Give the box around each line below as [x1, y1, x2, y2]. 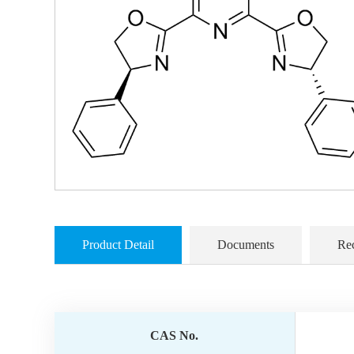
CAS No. [150, 329, 199, 342]
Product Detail [81, 238, 154, 251]
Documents [217, 238, 274, 251]
